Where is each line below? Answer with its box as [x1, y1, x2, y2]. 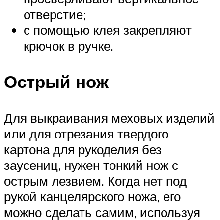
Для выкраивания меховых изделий [4, 110, 215, 126]
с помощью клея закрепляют [24, 22, 192, 38]
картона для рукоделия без [4, 141, 162, 157]
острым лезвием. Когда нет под [4, 172, 187, 189]
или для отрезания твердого [4, 125, 168, 141]
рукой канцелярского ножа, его [4, 188, 181, 204]
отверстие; [24, 6, 86, 23]
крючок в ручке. [24, 38, 113, 54]
